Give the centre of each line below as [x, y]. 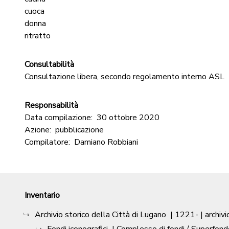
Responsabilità [51, 105]
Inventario [42, 195]
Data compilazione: [59, 118]
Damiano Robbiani [106, 142]
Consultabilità [49, 64]
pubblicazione [79, 130]
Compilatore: [47, 142]
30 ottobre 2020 [128, 118]
